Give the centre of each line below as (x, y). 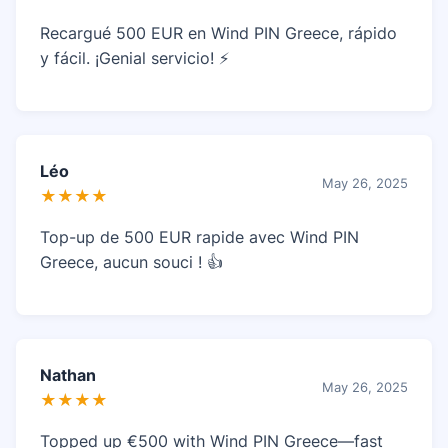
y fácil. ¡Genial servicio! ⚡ (134, 57)
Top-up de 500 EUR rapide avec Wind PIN (199, 236)
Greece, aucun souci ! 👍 (131, 261)
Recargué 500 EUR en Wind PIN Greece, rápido (218, 32)
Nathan (68, 374)
